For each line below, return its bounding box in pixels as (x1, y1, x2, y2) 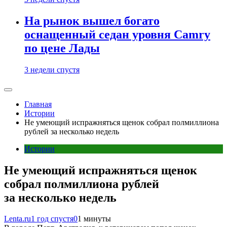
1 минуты (78, 214, 111, 223)
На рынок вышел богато (24, 14, 160, 27)
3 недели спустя (24, 65, 80, 74)
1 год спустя (31, 214, 73, 223)
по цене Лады (24, 41, 100, 55)
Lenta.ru (4, 214, 31, 223)
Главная (24, 99, 52, 108)
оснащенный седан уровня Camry (24, 27, 210, 41)
